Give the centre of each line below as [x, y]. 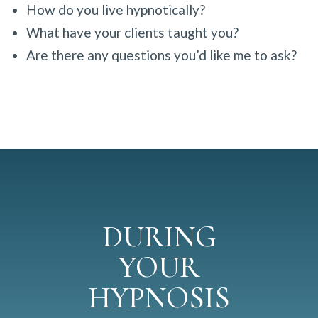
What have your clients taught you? [133, 32]
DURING [159, 237]
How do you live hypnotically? [117, 10]
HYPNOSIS [159, 298]
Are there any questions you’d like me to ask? [163, 55]
